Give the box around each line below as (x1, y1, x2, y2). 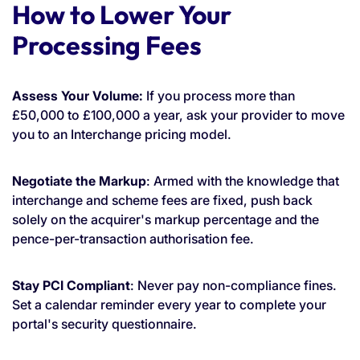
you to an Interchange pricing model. (12, 125, 231, 142)
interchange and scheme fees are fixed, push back (12, 191, 313, 208)
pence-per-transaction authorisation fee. (12, 230, 254, 247)
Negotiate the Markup (12, 172, 146, 189)
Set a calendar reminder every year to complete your (12, 296, 326, 313)
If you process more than (143, 87, 295, 104)
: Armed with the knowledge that (146, 172, 339, 189)
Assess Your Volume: (12, 87, 143, 104)
